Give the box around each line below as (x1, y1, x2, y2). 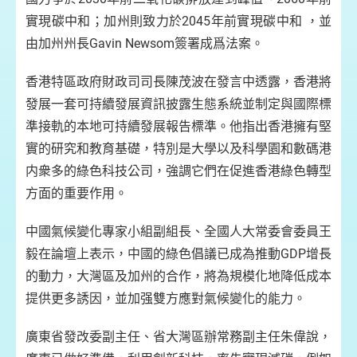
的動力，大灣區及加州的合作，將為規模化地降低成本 (25, 269, 331, 284)
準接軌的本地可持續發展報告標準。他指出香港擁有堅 (25, 119, 331, 134)
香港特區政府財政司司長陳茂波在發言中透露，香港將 (25, 74, 331, 89)
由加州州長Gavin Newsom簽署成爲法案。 (25, 36, 264, 51)
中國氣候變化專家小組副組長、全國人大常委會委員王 (25, 224, 331, 239)
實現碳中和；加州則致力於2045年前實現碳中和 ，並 (25, 14, 331, 29)
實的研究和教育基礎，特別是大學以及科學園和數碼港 (25, 141, 331, 156)
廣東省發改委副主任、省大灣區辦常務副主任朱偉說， (25, 329, 331, 344)
